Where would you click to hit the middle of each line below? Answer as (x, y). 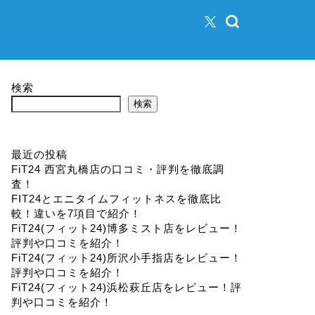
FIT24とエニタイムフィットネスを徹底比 (116, 199)
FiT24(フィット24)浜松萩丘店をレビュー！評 (126, 287)
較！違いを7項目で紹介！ (76, 213)
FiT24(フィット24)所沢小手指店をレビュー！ (126, 258)
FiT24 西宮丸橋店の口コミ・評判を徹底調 (117, 169)
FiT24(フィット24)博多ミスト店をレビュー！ (126, 228)
